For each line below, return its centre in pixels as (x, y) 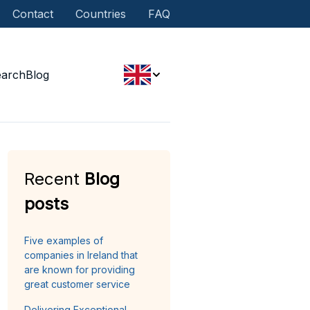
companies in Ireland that (81, 255)
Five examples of (64, 240)
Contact (33, 14)
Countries (101, 14)
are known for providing (80, 270)
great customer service (77, 284)
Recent (55, 179)
